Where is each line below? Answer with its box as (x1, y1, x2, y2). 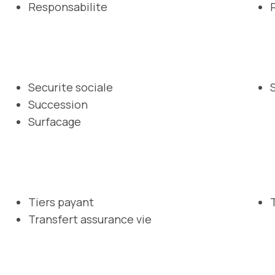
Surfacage (28, 114, 81, 129)
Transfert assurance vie (28, 211, 152, 227)
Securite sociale (28, 79, 113, 95)
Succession (28, 96, 88, 112)
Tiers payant (28, 194, 94, 209)
